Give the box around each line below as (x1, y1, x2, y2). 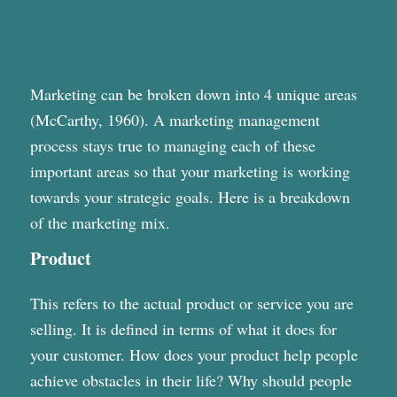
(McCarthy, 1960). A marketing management (29, 108, 320, 130)
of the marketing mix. (29, 211, 170, 233)
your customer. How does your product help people (29, 344, 358, 366)
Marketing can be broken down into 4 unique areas (29, 82, 357, 105)
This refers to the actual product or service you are (29, 292, 354, 315)
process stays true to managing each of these (29, 134, 315, 156)
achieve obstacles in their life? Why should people (29, 370, 352, 392)
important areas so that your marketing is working (29, 160, 350, 182)
